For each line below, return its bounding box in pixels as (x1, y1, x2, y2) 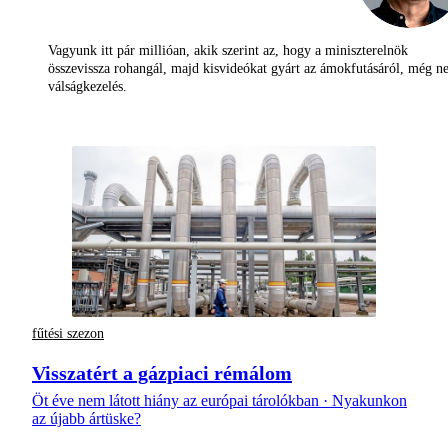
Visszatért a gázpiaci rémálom (32, 361, 292, 384)
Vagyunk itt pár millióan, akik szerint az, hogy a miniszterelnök (48, 43, 408, 59)
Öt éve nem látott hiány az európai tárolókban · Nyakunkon (32, 391, 407, 409)
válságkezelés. (48, 79, 127, 95)
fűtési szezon (32, 326, 104, 342)
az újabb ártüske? (32, 409, 141, 427)
